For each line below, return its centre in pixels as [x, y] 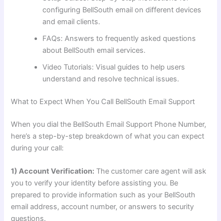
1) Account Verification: [53, 171]
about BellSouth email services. [94, 50]
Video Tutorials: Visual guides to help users [114, 67]
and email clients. [72, 21]
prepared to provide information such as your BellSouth [103, 195]
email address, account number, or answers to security [103, 206]
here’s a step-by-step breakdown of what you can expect [108, 136]
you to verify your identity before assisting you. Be [95, 183]
